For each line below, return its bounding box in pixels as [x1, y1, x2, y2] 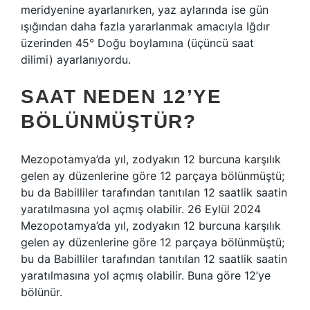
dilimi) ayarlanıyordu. [21, 53, 131, 66]
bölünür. [21, 285, 62, 299]
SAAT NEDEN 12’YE [21, 86, 221, 107]
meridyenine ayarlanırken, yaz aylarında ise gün [21, 3, 268, 17]
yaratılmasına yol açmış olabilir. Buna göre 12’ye [21, 268, 271, 282]
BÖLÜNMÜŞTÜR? [21, 111, 196, 132]
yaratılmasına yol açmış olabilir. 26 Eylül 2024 [21, 202, 261, 216]
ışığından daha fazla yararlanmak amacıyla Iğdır [21, 19, 270, 33]
